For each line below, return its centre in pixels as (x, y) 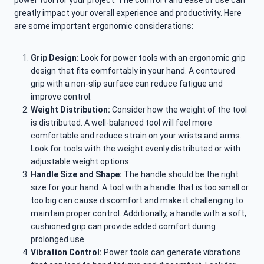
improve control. (61, 97)
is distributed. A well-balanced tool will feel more (121, 123)
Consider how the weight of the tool (179, 110)
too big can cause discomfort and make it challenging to (137, 201)
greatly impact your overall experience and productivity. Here (128, 13)
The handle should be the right (180, 175)
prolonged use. (58, 240)
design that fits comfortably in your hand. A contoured (133, 71)
